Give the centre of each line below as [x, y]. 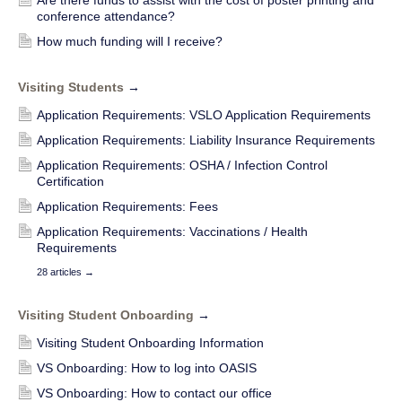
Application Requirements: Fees [127, 206]
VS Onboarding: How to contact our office [154, 393]
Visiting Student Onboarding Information [150, 342]
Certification [70, 181]
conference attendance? [106, 16]
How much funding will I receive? [130, 41]
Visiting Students [73, 87]
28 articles [61, 271]
